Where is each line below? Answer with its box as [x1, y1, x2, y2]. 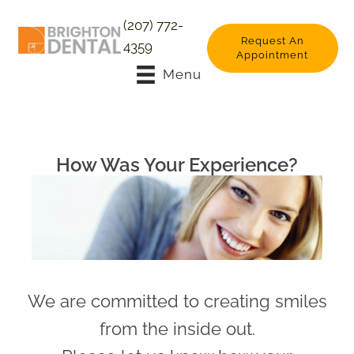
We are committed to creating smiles [27, 291, 327, 312]
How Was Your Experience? [56, 153, 298, 177]
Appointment [236, 49, 309, 61]
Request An [240, 35, 304, 47]
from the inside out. [99, 318, 255, 340]
